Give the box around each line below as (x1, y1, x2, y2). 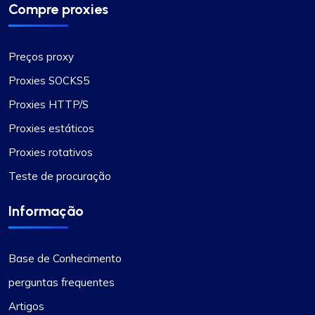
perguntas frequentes (8, 276, 115, 290)
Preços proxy (8, 50, 74, 64)
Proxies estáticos (8, 122, 94, 136)
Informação (8, 202, 84, 220)
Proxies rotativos (8, 146, 93, 160)
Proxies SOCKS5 (8, 74, 89, 88)
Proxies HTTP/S (8, 98, 89, 112)
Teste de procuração (8, 169, 111, 184)
